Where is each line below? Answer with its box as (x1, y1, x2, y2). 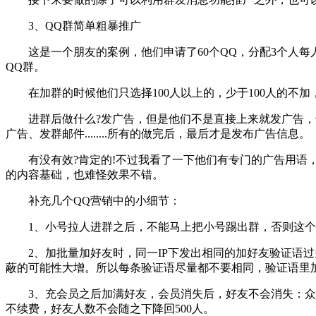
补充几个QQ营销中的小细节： (6, 195, 181, 207)
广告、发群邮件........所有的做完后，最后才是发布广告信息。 (6, 128, 310, 140)
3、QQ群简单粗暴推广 (6, 20, 141, 32)
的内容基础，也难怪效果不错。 (6, 169, 164, 181)
